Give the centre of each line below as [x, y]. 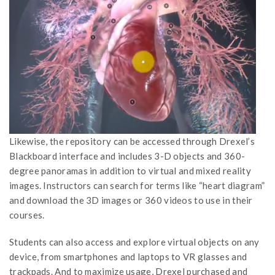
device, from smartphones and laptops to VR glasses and [128, 257]
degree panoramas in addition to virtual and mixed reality [130, 171]
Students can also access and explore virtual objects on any [134, 242]
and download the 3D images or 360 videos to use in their [131, 200]
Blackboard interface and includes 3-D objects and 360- [127, 156]
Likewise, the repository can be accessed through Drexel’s [132, 141]
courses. [27, 215]
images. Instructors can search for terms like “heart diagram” [137, 186]
